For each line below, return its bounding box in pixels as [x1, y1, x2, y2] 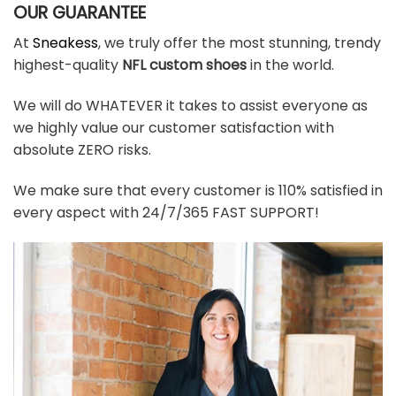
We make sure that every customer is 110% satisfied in [13, 179, 383, 201]
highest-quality [13, 55, 118, 76]
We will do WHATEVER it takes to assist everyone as [13, 95, 368, 117]
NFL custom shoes [118, 55, 247, 76]
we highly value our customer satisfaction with [13, 118, 334, 139]
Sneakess [33, 33, 98, 54]
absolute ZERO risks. [13, 140, 151, 161]
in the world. [247, 55, 334, 76]
